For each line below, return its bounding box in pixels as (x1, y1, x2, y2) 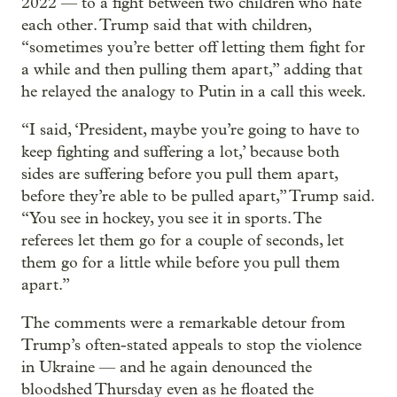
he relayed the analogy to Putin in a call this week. (21, 82, 366, 101)
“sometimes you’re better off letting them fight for (21, 37, 365, 57)
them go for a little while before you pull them (21, 253, 340, 272)
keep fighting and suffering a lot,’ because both (21, 142, 339, 161)
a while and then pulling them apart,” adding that (21, 59, 362, 79)
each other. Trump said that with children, (21, 15, 311, 35)
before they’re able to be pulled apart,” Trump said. (21, 186, 374, 206)
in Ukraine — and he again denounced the (21, 357, 312, 377)
